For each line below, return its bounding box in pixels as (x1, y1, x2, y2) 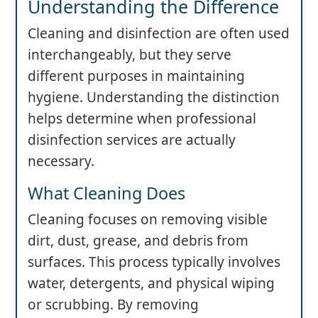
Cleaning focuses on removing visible (28, 210, 268, 229)
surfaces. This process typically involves (28, 253, 280, 272)
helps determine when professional (28, 109, 256, 128)
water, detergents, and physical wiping (28, 274, 275, 293)
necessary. (28, 152, 94, 171)
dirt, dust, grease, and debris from (28, 231, 248, 251)
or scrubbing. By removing (28, 295, 199, 314)
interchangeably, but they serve (28, 45, 231, 65)
